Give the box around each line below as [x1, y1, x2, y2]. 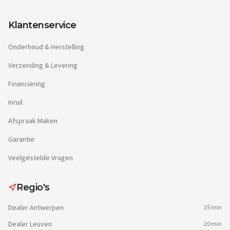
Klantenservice [8, 19, 76, 31]
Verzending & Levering [8, 60, 78, 71]
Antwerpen [30, 202, 64, 213]
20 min [204, 219, 222, 228]
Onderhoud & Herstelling [8, 42, 84, 52]
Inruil [8, 97, 23, 108]
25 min [204, 203, 222, 212]
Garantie [8, 134, 34, 145]
